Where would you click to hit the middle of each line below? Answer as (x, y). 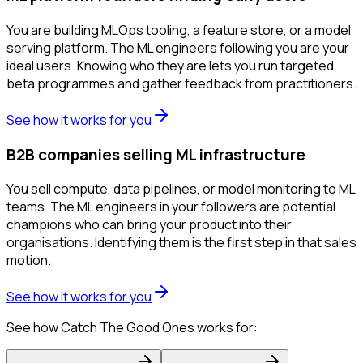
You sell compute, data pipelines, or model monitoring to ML (181, 189)
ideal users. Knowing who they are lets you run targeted (170, 66)
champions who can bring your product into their (149, 225)
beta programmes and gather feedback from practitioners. (181, 83)
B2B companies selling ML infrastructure (156, 154)
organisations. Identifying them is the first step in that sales (181, 243)
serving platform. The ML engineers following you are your (178, 48)
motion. (29, 261)
